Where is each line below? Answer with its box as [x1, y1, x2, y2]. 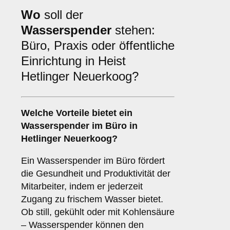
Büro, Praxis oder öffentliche [21, 39, 175, 53]
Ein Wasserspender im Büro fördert [21, 156, 165, 166]
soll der [41, 8, 83, 22]
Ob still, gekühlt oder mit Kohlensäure [21, 207, 175, 218]
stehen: [111, 23, 155, 37]
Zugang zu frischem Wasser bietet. [21, 194, 163, 205]
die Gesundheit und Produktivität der [21, 168, 170, 179]
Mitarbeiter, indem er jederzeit [21, 181, 143, 192]
